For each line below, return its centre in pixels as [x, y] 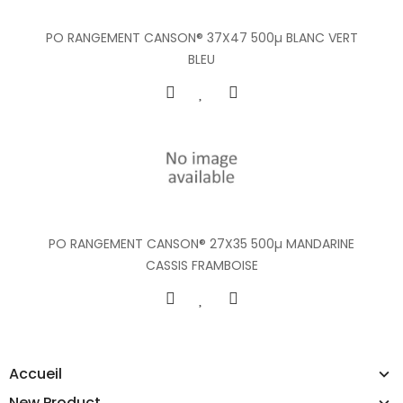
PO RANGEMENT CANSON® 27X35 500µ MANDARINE [201, 243]
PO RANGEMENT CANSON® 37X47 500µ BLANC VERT [201, 37]
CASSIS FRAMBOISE [201, 265]
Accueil [36, 373]
